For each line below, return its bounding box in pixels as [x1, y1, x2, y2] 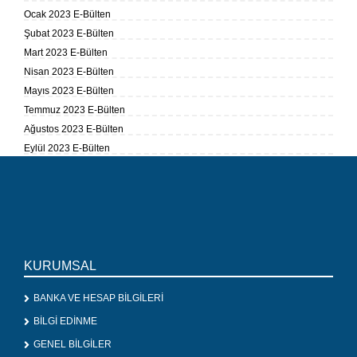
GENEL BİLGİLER [33, 339, 112, 351]
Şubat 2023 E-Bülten [24, 28, 114, 40]
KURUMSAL [24, 259, 96, 273]
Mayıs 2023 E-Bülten [24, 85, 114, 97]
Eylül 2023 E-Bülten [24, 143, 110, 155]
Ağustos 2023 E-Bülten [24, 124, 124, 135]
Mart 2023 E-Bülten [24, 47, 108, 59]
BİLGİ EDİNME [33, 316, 97, 328]
